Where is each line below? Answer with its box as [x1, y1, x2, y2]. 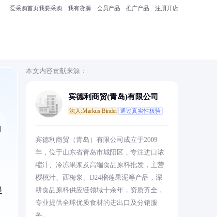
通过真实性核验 [120, 108, 161, 114]
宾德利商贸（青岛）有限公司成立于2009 [35, 136, 157, 143]
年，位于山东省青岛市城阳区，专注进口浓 [35, 149, 164, 156]
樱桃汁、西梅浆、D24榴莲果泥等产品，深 [35, 174, 162, 181]
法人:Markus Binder [69, 108, 117, 114]
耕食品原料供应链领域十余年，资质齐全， [35, 186, 164, 194]
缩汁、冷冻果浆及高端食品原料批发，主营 [35, 161, 164, 169]
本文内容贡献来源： [25, 67, 87, 75]
